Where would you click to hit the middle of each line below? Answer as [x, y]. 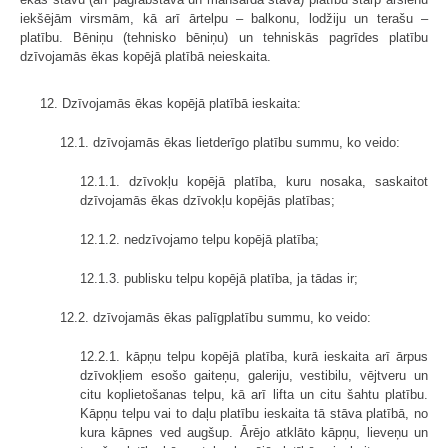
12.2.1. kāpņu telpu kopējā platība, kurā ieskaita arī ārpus [254, 356]
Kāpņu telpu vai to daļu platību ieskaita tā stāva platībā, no [254, 413]
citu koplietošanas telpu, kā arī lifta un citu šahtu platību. [254, 394]
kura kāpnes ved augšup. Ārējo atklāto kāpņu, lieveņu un [254, 432]
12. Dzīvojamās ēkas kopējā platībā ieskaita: [170, 103]
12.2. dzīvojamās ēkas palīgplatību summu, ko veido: [215, 317]
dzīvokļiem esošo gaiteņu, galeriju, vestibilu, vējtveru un [254, 375]
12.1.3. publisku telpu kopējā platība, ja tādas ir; [219, 278]
